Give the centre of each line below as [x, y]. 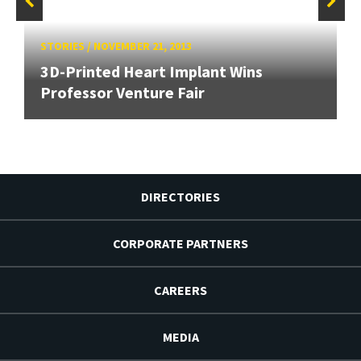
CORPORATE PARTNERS [180, 243]
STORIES [62, 46]
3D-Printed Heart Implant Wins [151, 71]
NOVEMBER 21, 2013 [143, 46]
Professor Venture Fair [122, 92]
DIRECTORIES [180, 196]
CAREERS [180, 290]
